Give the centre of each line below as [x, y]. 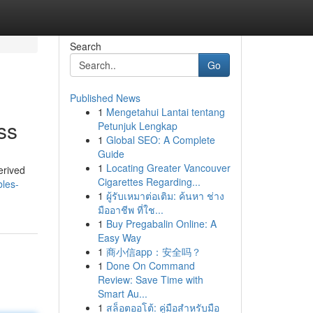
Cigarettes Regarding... [149, 182]
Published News [105, 98]
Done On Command [150, 265]
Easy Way [119, 238]
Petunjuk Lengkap [137, 126]
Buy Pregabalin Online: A [161, 224]
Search [85, 46]
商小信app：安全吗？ [153, 252]
